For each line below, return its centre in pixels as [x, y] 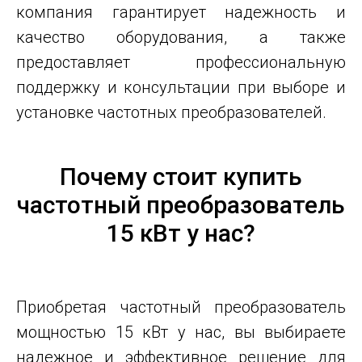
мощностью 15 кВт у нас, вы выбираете [181, 333]
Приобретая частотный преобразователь [181, 307]
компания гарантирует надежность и [181, 13]
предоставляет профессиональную [181, 63]
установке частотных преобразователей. [171, 113]
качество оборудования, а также [181, 38]
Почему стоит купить [181, 177]
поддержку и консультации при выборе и [181, 88]
